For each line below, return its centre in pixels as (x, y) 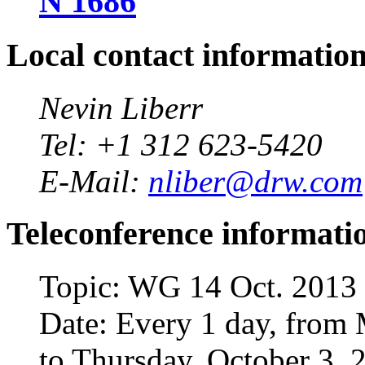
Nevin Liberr (121, 108)
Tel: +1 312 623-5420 (181, 144)
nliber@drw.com (255, 181)
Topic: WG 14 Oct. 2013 (198, 287)
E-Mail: (94, 181)
